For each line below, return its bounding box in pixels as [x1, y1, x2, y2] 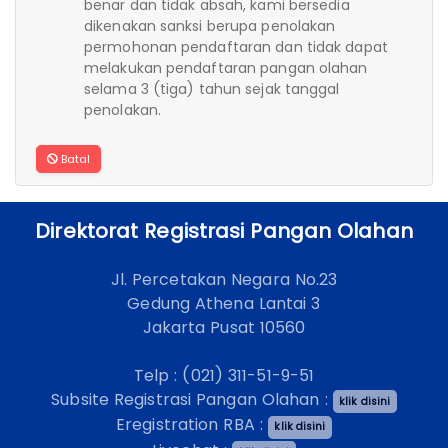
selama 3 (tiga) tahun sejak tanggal [84, 78, 340, 99]
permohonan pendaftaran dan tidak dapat [84, 36, 388, 57]
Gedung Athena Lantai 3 [127, 291, 321, 315]
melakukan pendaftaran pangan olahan [84, 57, 368, 78]
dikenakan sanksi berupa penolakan [84, 15, 336, 36]
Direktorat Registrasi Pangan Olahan [35, 216, 413, 245]
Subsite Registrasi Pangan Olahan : [51, 387, 333, 411]
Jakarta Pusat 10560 [142, 315, 306, 339]
